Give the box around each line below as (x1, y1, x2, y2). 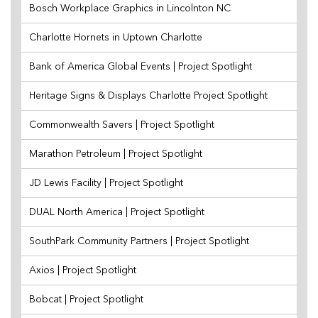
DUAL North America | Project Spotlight (29, 207, 204, 217)
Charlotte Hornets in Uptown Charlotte (29, 32, 202, 43)
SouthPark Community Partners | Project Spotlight (29, 236, 249, 246)
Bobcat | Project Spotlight (29, 294, 143, 305)
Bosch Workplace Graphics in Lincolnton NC (29, 3, 231, 13)
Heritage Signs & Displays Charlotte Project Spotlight (29, 90, 268, 101)
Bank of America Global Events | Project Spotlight (29, 61, 252, 72)
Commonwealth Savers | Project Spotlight (29, 119, 214, 130)
